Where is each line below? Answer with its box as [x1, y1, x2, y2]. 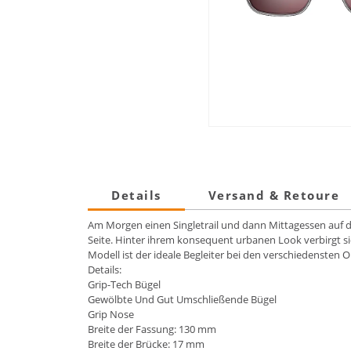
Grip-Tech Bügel [88, 277, 161, 292]
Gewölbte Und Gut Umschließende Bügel [88, 292, 277, 307]
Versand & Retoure [208, 187, 339, 204]
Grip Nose [88, 307, 134, 322]
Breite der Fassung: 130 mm [88, 322, 216, 337]
